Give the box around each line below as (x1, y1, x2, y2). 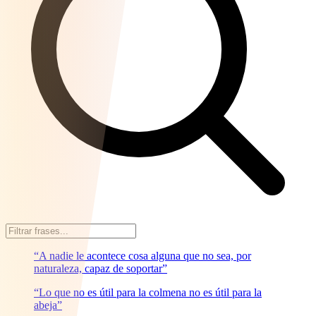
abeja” (34, 298, 62, 311)
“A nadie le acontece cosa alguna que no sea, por (34, 249, 251, 262)
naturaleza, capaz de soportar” (34, 262, 167, 274)
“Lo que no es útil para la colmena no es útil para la (34, 286, 262, 298)
